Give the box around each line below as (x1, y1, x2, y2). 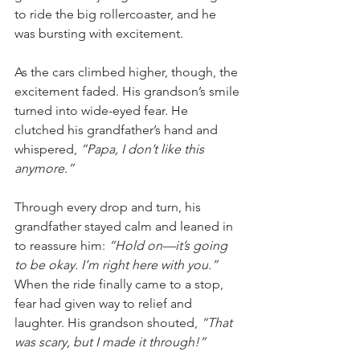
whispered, (14, 141, 80, 157)
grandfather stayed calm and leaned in (14, 219, 236, 235)
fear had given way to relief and (14, 296, 195, 312)
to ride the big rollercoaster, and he (14, 6, 219, 22)
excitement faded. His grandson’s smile (14, 84, 243, 100)
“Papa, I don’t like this (80, 141, 207, 157)
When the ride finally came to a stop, (14, 276, 227, 292)
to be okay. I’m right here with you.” (14, 257, 218, 273)
